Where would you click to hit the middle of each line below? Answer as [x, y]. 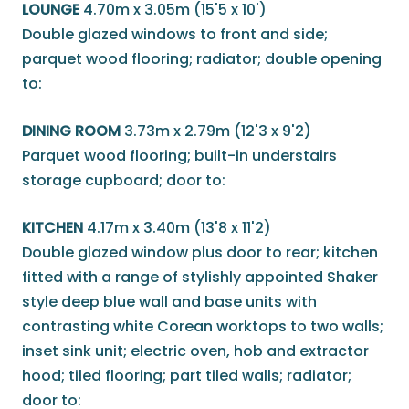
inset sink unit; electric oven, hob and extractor [195, 351]
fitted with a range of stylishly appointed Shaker [200, 278]
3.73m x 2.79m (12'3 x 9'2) [218, 131]
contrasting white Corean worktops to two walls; [203, 327]
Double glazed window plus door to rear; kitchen [200, 253]
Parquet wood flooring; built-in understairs [179, 156]
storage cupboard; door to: [124, 181]
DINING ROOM [71, 131]
